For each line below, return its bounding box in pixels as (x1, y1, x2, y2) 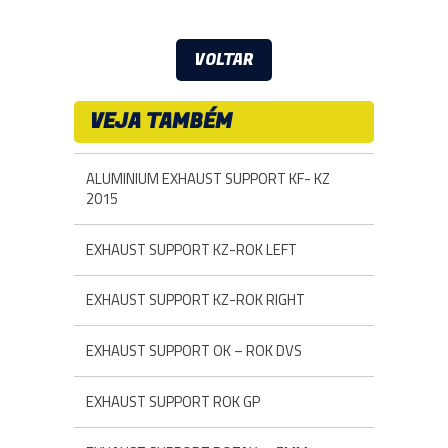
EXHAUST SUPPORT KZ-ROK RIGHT (86, 288, 305, 312)
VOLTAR (194, 48, 254, 72)
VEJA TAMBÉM (90, 107, 232, 136)
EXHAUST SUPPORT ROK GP (86, 389, 260, 413)
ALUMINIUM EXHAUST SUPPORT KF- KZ (86, 166, 330, 190)
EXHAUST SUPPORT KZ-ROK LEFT (86, 237, 297, 261)
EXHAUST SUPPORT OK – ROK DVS (86, 339, 302, 363)
